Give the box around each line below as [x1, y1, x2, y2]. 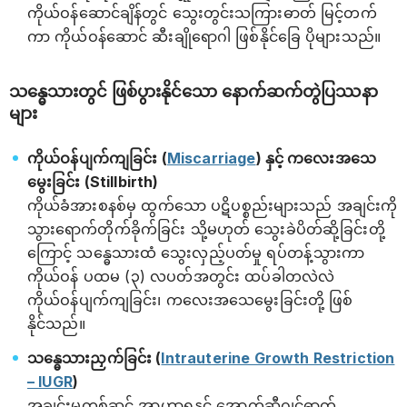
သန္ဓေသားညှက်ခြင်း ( [27, 349, 162, 367]
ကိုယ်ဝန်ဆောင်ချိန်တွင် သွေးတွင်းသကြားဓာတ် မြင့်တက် [27, 4, 377, 22]
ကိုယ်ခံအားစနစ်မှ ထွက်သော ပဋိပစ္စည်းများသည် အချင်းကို [27, 196, 398, 214]
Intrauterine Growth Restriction [161, 349, 395, 367]
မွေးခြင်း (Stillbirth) [27, 173, 159, 191]
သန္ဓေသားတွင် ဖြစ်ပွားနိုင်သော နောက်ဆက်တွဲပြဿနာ [9, 82, 378, 101]
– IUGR [27, 372, 73, 391]
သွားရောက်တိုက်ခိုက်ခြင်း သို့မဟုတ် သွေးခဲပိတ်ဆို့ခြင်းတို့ [27, 220, 385, 238]
